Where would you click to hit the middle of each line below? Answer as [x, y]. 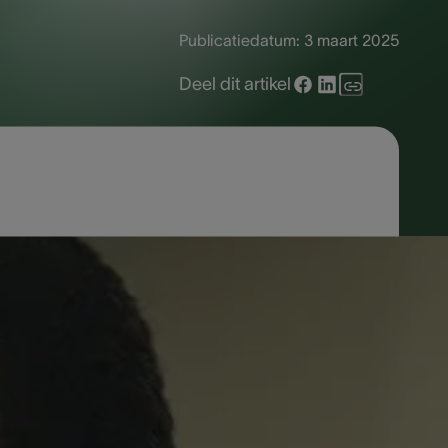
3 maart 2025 [351, 40]
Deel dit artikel [234, 84]
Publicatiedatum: [239, 40]
